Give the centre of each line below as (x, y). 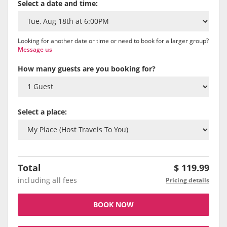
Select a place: (42, 112)
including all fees (48, 180)
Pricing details (187, 180)
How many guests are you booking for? (87, 69)
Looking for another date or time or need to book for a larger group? (113, 41)
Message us (35, 50)
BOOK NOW (113, 205)
